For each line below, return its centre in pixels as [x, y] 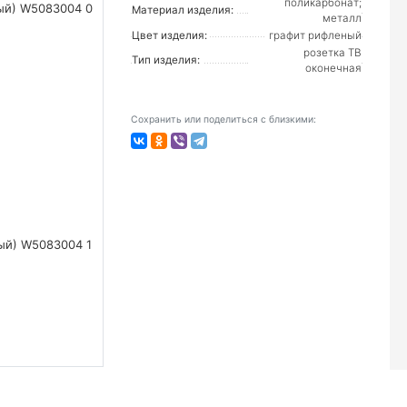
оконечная [333, 68]
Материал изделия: [183, 10]
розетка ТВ [333, 53]
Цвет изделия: [169, 35]
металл [342, 18]
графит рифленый [315, 35]
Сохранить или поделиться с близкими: [223, 119]
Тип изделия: [166, 60]
